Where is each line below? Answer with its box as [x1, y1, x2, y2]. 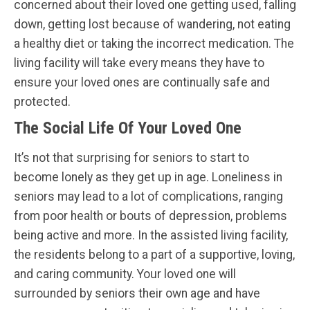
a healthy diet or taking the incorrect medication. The [14, 36, 294, 51]
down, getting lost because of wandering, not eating [14, 17, 291, 31]
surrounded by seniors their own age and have [14, 286, 260, 300]
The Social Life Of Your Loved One [14, 118, 241, 138]
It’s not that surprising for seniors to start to [14, 150, 249, 165]
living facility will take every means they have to [14, 55, 264, 70]
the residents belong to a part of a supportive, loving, [14, 247, 295, 262]
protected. [14, 94, 71, 109]
